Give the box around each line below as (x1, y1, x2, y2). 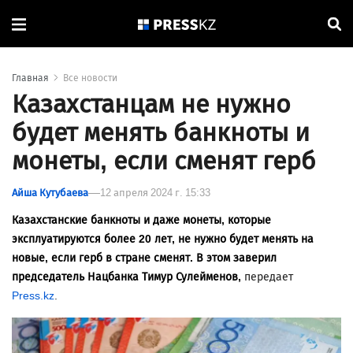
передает (244, 270, 293, 284)
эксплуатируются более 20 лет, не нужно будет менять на (12, 232, 314, 247)
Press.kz (12, 289, 54, 303)
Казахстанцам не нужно (12, 89, 291, 120)
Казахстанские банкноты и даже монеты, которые (12, 214, 271, 228)
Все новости (63, 72, 117, 84)
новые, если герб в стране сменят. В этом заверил (12, 251, 277, 266)
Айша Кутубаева (12, 187, 88, 199)
